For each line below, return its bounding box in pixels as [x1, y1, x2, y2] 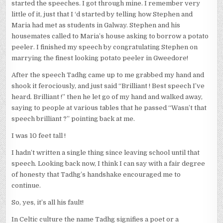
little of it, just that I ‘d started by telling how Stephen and [11, 10, 193, 18]
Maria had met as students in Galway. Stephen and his [11, 21, 181, 29]
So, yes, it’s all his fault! [11, 199, 84, 207]
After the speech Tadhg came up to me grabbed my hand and [11, 71, 205, 79]
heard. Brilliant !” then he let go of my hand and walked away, [11, 93, 203, 101]
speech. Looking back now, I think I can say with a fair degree [11, 160, 206, 168]
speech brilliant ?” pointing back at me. [11, 115, 135, 123]
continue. [11, 182, 41, 190]
